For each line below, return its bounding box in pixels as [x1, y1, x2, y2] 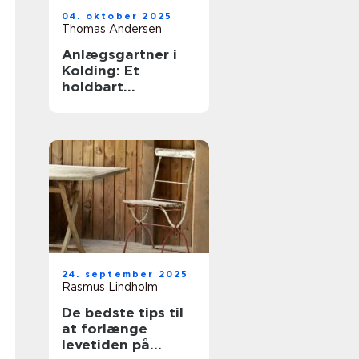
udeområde [62, 95, 144, 111]
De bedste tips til [62, 305, 184, 321]
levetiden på [62, 337, 150, 353]
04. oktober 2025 [62, 10, 173, 22]
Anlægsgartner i [62, 46, 177, 63]
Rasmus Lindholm [62, 280, 158, 293]
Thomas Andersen [62, 22, 162, 35]
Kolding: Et [62, 63, 139, 79]
